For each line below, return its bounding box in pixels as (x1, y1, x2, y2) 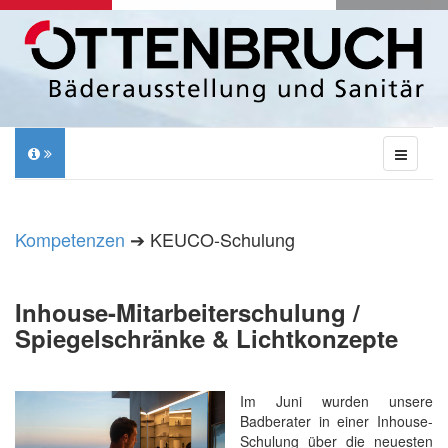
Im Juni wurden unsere (240, 391, 433, 411)
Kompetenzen (15, 226, 125, 252)
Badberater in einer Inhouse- (240, 411, 433, 431)
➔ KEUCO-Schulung (125, 226, 295, 252)
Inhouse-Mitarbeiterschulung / (15, 295, 360, 329)
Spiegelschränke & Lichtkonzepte (15, 321, 398, 355)
